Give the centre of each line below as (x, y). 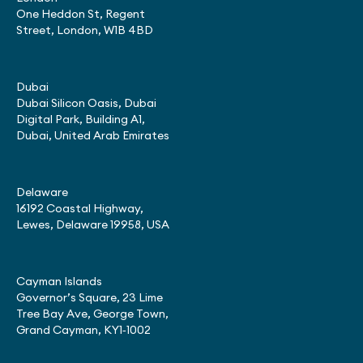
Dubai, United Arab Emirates (93, 136)
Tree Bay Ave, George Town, (92, 314)
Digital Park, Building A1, (81, 120)
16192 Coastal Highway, (80, 209)
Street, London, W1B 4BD (85, 31)
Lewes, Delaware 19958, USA (93, 225)
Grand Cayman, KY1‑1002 (83, 331)
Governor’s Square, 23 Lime (90, 298)
